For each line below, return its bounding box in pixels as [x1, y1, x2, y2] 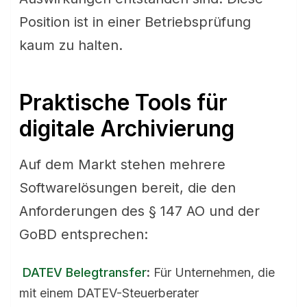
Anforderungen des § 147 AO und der [19, 203, 260, 219]
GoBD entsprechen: [19, 226, 148, 243]
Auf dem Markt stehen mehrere [19, 156, 225, 173]
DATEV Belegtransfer [23, 265, 147, 280]
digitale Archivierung [19, 115, 234, 142]
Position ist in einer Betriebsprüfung [19, 14, 251, 30]
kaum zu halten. [19, 37, 123, 53]
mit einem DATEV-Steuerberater [19, 286, 199, 300]
